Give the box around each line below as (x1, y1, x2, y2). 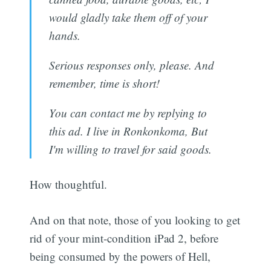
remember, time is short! (48, 75, 160, 91)
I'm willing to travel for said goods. (48, 141, 212, 157)
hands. (48, 27, 80, 43)
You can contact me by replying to (48, 105, 207, 120)
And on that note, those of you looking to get (30, 212, 241, 227)
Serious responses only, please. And (48, 57, 214, 73)
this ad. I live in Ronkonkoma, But (48, 123, 207, 139)
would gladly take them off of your (48, 9, 207, 25)
